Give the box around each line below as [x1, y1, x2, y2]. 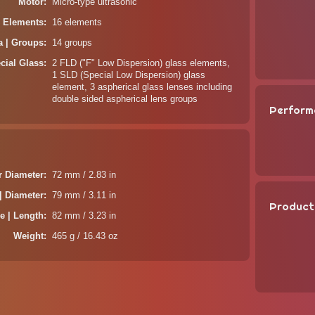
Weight [13, 231, 44, 241]
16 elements [52, 18, 103, 27]
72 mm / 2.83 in [52, 170, 117, 180]
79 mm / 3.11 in [52, 191, 117, 200]
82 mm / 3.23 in [52, 211, 117, 221]
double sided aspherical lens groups [52, 94, 198, 104]
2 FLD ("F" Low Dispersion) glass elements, [52, 58, 231, 68]
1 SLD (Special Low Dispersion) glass [52, 70, 206, 80]
